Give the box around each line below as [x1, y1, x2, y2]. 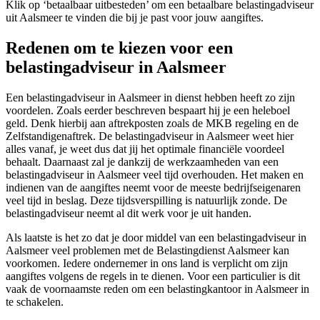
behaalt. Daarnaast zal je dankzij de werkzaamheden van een [6, 156, 279, 169]
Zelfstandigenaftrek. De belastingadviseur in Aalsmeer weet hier [6, 130, 294, 143]
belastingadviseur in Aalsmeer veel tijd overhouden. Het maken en [6, 169, 304, 181]
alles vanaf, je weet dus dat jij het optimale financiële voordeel [6, 143, 284, 156]
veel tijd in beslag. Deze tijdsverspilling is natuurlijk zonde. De [6, 194, 287, 207]
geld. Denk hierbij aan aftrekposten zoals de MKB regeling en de [6, 117, 299, 130]
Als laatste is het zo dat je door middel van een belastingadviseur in [6, 231, 306, 244]
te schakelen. [6, 296, 64, 309]
